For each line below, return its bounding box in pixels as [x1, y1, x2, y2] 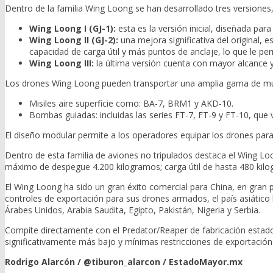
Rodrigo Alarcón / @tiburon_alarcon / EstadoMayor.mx [5, 256, 243, 268]
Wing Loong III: [29, 57, 94, 69]
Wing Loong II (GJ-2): [29, 34, 118, 46]
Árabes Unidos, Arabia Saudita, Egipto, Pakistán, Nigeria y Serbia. [5, 204, 260, 216]
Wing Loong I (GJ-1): [29, 23, 116, 35]
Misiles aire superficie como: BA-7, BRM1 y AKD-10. [29, 97, 233, 110]
